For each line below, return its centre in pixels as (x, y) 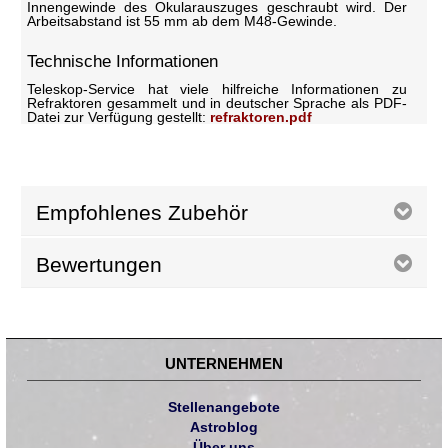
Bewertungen (99, 265)
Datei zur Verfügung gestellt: (119, 117)
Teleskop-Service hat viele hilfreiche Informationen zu (217, 89)
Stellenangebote (224, 407)
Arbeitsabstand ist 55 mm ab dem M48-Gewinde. (182, 21)
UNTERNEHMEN (224, 364)
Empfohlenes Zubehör (142, 213)
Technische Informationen (123, 62)
